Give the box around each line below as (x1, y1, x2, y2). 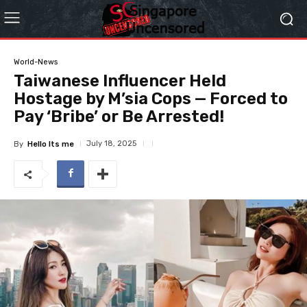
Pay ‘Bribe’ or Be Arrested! (14, 107, 224, 126)
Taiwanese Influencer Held (14, 71, 226, 90)
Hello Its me (27, 139, 74, 149)
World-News (14, 57, 58, 66)
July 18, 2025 (86, 139, 136, 148)
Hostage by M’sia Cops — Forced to (14, 89, 288, 108)
